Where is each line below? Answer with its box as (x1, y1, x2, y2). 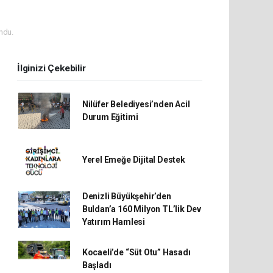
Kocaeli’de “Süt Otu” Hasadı (82, 247, 191, 258)
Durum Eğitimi (82, 112, 138, 122)
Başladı (82, 260, 112, 271)
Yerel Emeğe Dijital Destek (82, 154, 185, 165)
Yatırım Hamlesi (82, 217, 145, 227)
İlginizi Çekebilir (17, 63, 86, 74)
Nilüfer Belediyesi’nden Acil (82, 99, 190, 110)
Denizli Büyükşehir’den (82, 191, 171, 202)
